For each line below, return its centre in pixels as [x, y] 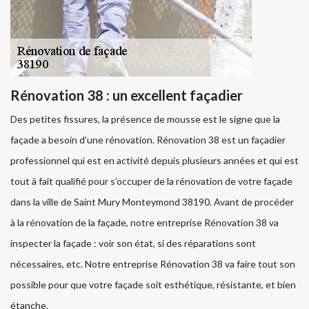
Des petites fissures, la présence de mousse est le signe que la [145, 119]
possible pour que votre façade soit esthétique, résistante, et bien [153, 284]
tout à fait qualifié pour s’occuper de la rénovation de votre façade [151, 181]
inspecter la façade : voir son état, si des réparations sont [133, 243]
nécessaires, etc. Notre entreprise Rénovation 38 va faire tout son [153, 263]
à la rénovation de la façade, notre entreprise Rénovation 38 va [144, 222]
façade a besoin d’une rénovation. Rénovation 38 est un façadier [148, 139]
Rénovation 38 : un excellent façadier [127, 95]
